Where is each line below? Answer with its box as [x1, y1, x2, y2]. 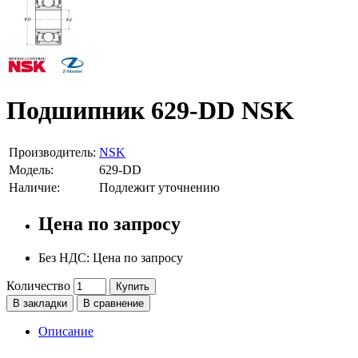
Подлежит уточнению [99, 180, 220, 194]
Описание [38, 324, 93, 338]
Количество [6, 278, 70, 292]
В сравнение [83, 296, 144, 309]
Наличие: [9, 180, 60, 194]
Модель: [9, 162, 54, 177]
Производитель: [9, 145, 96, 159]
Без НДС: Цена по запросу [38, 250, 183, 265]
